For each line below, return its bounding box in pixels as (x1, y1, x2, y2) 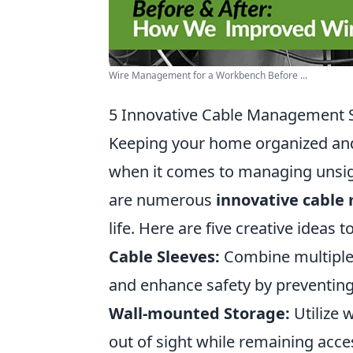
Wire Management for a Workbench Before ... (109, 68, 307, 82)
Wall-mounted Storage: (109, 302, 290, 324)
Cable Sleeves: (109, 245, 220, 267)
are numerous (109, 188, 216, 210)
